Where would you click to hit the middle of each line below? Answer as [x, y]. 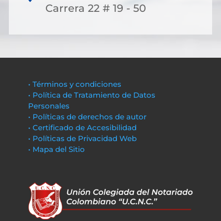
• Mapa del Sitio [57, 149]
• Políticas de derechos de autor [87, 117]
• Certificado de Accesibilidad [82, 128]
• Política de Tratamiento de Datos [92, 95]
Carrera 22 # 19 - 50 [96, 8]
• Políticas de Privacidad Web [82, 138]
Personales [49, 106]
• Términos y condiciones [74, 84]
